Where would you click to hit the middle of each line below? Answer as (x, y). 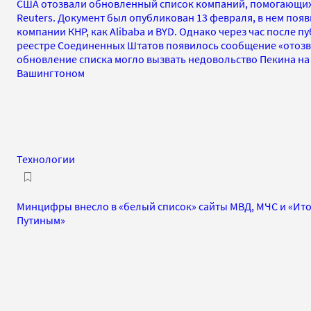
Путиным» (41, 220)
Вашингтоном (51, 73)
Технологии (46, 159)
